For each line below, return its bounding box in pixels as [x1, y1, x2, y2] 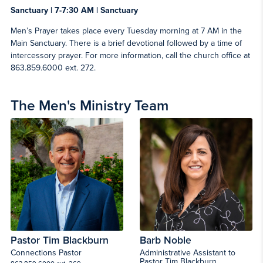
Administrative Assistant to [140, 247, 235, 258]
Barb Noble [140, 234, 191, 247]
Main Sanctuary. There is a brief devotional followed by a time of [10, 38, 242, 48]
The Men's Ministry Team [10, 97, 168, 114]
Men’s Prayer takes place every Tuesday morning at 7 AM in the [10, 25, 242, 36]
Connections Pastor [10, 247, 82, 258]
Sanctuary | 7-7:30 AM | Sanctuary [10, 5, 138, 15]
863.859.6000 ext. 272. [10, 62, 96, 73]
